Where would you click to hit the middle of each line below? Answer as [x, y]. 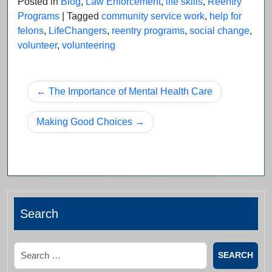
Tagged [84, 16]
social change [219, 30]
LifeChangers [78, 30]
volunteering [89, 45]
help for [226, 16]
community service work [153, 16]
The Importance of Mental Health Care [131, 91]
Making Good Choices [84, 121]
